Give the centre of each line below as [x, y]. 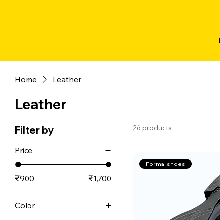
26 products [152, 128]
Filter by [34, 130]
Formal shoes [166, 164]
